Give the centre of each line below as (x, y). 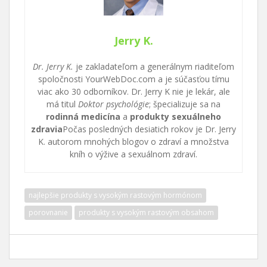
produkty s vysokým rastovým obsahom (146, 212)
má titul (62, 104)
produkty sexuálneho (176, 116)
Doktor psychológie (114, 104)
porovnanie (48, 212)
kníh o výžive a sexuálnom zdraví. (133, 154)
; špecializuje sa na (185, 104)
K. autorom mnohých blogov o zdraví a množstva (133, 141)
